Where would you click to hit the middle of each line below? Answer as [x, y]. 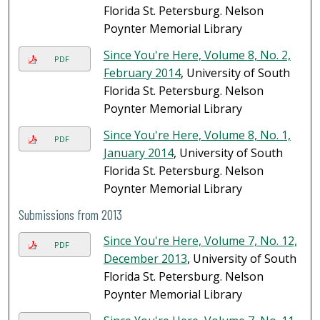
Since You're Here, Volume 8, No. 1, [197, 135]
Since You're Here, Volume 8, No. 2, [197, 55]
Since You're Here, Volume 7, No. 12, [200, 241]
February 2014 [142, 73]
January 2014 [138, 153]
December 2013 [145, 259]
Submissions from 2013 [71, 215]
